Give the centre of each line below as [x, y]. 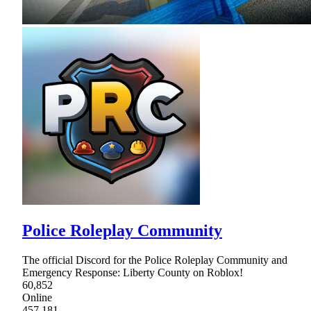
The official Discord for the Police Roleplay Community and [155, 260]
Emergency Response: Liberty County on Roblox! [133, 272]
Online [37, 297]
